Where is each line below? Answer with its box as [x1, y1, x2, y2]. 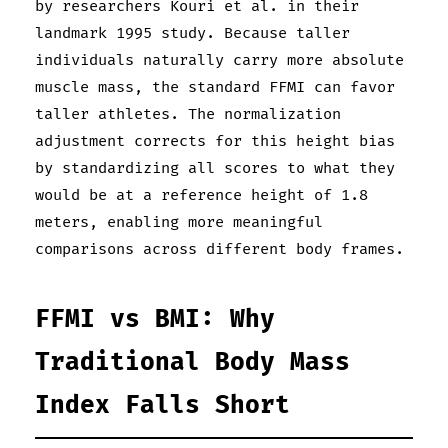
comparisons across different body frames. [35, 239, 404, 259]
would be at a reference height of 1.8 [35, 185, 368, 205]
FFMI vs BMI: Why [35, 304, 275, 334]
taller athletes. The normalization [35, 104, 341, 124]
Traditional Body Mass [35, 347, 350, 377]
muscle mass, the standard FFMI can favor [35, 77, 395, 97]
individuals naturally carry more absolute [35, 50, 404, 70]
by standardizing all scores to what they [35, 158, 395, 178]
